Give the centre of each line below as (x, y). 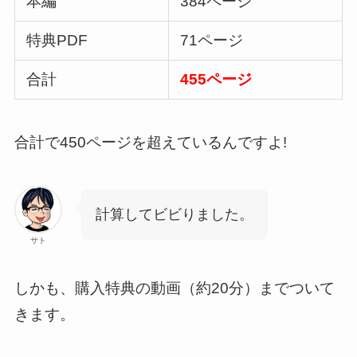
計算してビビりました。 (174, 214)
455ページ (216, 79)
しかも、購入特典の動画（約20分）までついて (174, 288)
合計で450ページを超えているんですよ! (150, 143)
